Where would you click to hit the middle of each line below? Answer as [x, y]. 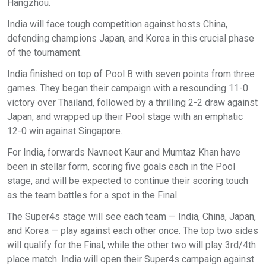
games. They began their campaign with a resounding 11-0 [128, 88]
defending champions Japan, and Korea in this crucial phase [131, 39]
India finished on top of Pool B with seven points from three [131, 74]
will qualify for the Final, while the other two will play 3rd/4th [132, 245]
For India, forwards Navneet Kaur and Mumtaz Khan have [124, 153]
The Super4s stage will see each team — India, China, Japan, [132, 217]
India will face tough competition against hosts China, [117, 24]
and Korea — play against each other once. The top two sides [133, 231]
